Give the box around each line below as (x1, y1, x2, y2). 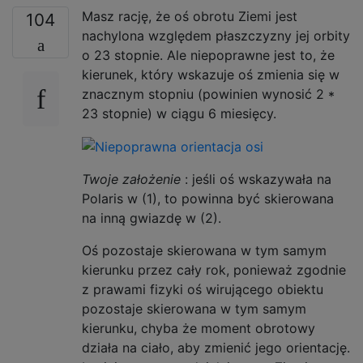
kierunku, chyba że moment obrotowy (82, 320, 315, 337)
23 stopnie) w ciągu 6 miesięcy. (82, 105, 276, 122)
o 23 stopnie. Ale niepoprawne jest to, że (82, 46, 335, 63)
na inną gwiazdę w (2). (82, 210, 221, 227)
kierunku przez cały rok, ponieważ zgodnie (82, 262, 346, 279)
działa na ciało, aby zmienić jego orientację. (82, 340, 350, 357)
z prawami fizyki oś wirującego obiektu (82, 281, 323, 298)
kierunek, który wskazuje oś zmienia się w (82, 66, 340, 83)
